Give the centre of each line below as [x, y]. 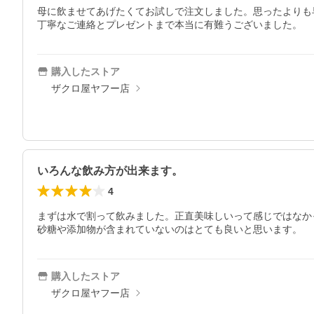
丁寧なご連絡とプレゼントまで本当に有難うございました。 [170, 25]
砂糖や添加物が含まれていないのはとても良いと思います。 [170, 229]
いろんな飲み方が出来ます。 [110, 171]
